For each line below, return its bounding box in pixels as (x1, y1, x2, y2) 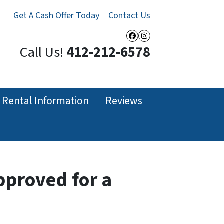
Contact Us (108, 9, 150, 22)
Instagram (143, 35, 194, 53)
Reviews (105, 93, 142, 109)
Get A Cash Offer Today (13, 9, 99, 22)
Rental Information (2, 93, 89, 109)
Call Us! (20, 42, 63, 63)
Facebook (131, 35, 180, 53)
